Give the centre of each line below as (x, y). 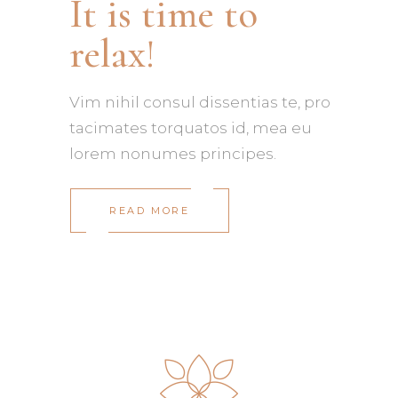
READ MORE (150, 211)
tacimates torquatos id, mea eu (191, 128)
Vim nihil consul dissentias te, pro (200, 103)
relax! (112, 54)
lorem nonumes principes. (173, 154)
